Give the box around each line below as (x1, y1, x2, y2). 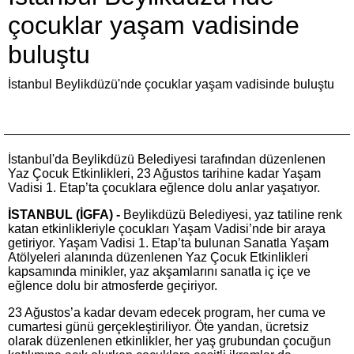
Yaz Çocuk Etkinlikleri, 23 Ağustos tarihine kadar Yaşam (8, 167, 321, 180)
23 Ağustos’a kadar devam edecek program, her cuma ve (8, 306, 326, 319)
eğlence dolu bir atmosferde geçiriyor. (8, 279, 217, 292)
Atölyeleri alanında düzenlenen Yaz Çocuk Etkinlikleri (8, 250, 308, 264)
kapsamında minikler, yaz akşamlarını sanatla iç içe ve (8, 265, 311, 278)
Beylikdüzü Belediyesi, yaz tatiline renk (123, 208, 342, 221)
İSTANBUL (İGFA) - (8, 208, 123, 221)
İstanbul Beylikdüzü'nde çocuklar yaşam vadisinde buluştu (8, 77, 334, 91)
